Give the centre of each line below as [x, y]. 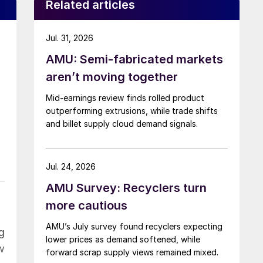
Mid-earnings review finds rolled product [125, 97]
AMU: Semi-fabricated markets [134, 59]
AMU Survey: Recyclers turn [126, 188]
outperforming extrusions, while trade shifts [132, 110]
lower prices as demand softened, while [123, 239]
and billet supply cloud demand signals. [122, 123]
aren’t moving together [112, 77]
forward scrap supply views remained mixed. [132, 252]
